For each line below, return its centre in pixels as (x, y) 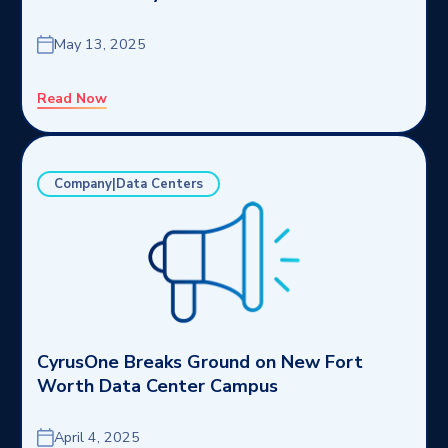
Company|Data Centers (128, 184)
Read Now (72, 98)
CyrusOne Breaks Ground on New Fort (200, 362)
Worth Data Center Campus (157, 386)
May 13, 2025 (100, 44)
